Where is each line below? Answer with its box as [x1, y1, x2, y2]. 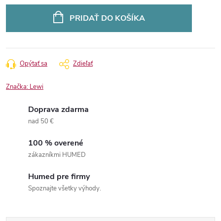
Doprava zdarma [28, 104, 89, 115]
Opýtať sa [20, 59, 47, 68]
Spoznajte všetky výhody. [28, 184, 101, 193]
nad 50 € [28, 117, 54, 126]
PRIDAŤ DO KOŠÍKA [69, 13, 145, 24]
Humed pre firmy [28, 171, 90, 182]
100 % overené [28, 138, 83, 148]
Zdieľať [73, 59, 93, 68]
